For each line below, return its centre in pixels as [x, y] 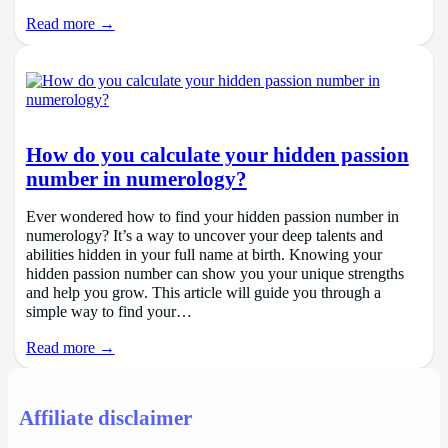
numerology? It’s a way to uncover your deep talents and [204, 236]
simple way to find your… [108, 312]
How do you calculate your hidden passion [217, 155]
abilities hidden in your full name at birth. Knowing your [203, 255]
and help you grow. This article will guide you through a [203, 293]
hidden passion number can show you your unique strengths [214, 274]
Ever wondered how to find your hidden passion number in [212, 217]
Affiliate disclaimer [105, 418]
